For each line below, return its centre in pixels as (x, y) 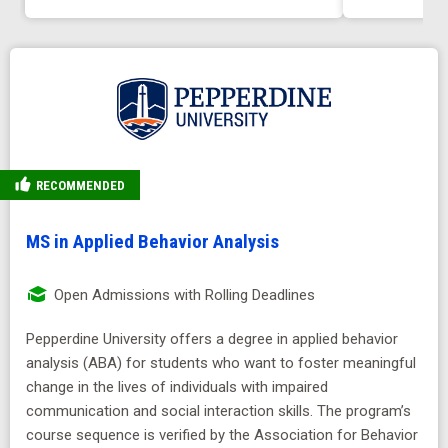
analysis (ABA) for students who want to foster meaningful (221, 362)
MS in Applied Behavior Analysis (152, 241)
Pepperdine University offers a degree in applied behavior (212, 338)
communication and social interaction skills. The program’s (218, 410)
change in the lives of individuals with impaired (177, 386)
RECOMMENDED (79, 185)
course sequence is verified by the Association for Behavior (222, 434)
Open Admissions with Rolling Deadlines (182, 294)
